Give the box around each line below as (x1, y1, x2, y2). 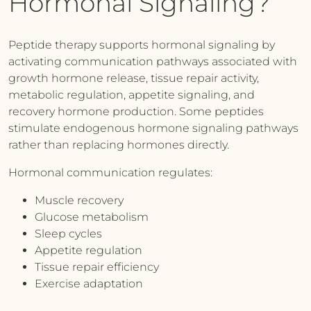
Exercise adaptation (35, 277, 143, 290)
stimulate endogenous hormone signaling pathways (8, 121, 299, 135)
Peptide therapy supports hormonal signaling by (8, 38, 275, 51)
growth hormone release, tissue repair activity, (8, 72, 259, 85)
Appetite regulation (35, 244, 142, 257)
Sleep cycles (35, 227, 102, 240)
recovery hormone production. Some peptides (8, 105, 264, 118)
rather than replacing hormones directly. (8, 138, 229, 151)
